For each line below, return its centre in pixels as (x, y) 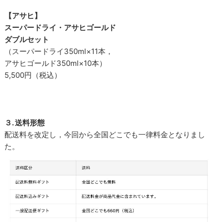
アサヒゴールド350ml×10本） (56, 63)
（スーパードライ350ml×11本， (59, 51)
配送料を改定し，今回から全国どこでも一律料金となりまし (105, 134)
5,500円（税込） (33, 75)
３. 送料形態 (25, 122)
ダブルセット (27, 39)
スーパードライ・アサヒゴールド (60, 27)
